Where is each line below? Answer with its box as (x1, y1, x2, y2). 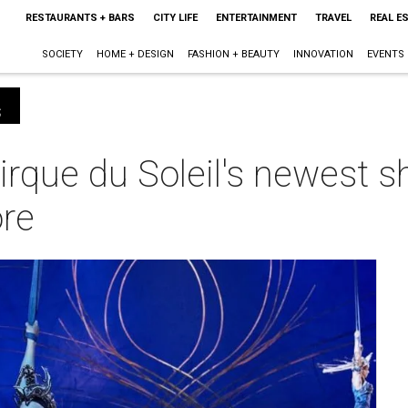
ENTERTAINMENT (215, 12, 297, 24)
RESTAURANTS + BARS (25, 12, 135, 24)
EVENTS (366, 48, 404, 60)
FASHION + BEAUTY (187, 48, 280, 60)
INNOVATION (292, 48, 353, 60)
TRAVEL (314, 12, 352, 24)
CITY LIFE (152, 12, 198, 24)
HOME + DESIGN (96, 48, 174, 60)
